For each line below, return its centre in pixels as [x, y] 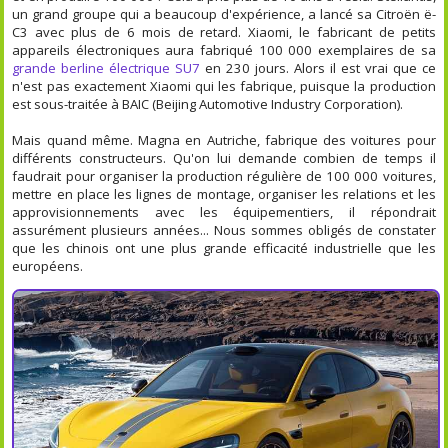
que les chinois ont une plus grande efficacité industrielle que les [224, 247]
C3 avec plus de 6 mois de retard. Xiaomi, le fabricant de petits [224, 31]
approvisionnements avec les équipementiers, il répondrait [224, 211]
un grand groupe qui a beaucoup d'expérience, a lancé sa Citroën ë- [224, 13]
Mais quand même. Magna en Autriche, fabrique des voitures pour [224, 139]
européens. [48, 265]
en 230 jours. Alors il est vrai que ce [318, 67]
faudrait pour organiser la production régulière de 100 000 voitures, [224, 175]
